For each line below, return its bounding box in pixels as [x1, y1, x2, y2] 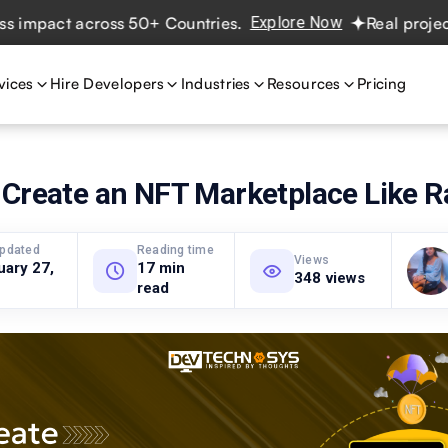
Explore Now [195, 13, 289, 32]
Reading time [137, 243, 214, 257]
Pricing [357, 74, 407, 93]
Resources [267, 74, 341, 93]
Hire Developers [49, 74, 165, 93]
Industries [180, 74, 251, 93]
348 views [294, 269, 366, 287]
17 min [137, 259, 185, 277]
